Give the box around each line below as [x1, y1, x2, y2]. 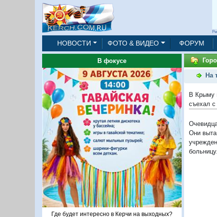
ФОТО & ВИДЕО [108, 39, 159, 47]
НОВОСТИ [57, 39, 91, 47]
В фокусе [97, 57, 126, 64]
